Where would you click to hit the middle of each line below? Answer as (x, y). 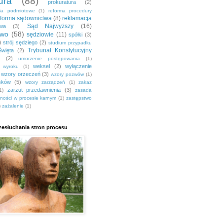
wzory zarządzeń (45, 82)
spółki (76, 35)
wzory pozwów (68, 74)
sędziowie (40, 35)
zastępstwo (79, 98)
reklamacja (77, 18)
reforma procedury (70, 11)
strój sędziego (20, 43)
